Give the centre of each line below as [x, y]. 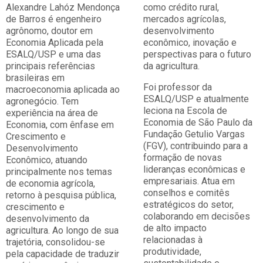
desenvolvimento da [48, 219]
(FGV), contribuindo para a [195, 146]
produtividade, [172, 252]
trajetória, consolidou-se [55, 242]
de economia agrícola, [50, 183]
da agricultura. [171, 66]
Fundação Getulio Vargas [194, 134]
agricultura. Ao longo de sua [62, 230]
